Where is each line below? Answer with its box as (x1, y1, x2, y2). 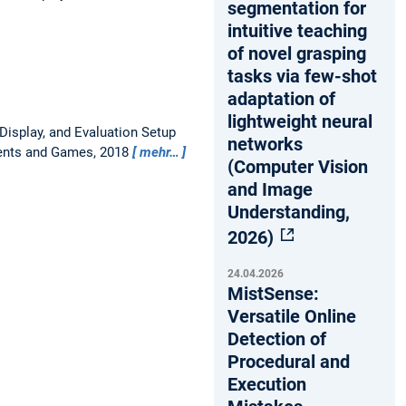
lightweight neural (227, 110, 372, 132)
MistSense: (227, 282, 319, 304)
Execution (227, 372, 306, 395)
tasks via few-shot (227, 64, 377, 87)
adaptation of (227, 87, 335, 110)
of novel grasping (227, 42, 366, 64)
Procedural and (227, 350, 350, 372)
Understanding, (227, 200, 350, 223)
